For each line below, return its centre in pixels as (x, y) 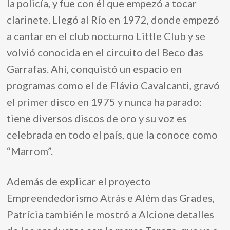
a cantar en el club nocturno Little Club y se (106, 36)
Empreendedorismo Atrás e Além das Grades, (111, 198)
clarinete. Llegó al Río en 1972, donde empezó (113, 20)
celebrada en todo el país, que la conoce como (112, 135)
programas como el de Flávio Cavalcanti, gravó (113, 85)
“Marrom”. (30, 151)
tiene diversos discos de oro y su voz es (97, 118)
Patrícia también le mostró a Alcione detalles (111, 214)
